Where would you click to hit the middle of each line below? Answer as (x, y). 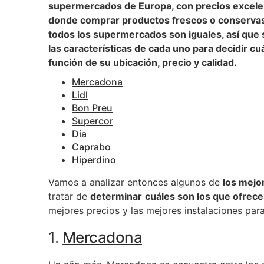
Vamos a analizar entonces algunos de (136, 182)
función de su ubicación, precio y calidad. (143, 62)
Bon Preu (92, 108)
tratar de (69, 196)
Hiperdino (94, 160)
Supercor (93, 121)
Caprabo (91, 147)
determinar (116, 196)
